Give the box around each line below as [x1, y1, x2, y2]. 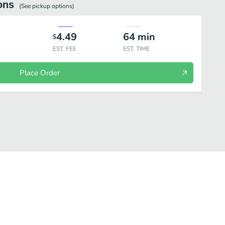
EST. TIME [123, 45, 150, 53]
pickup [32, 2, 50, 10]
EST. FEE [52, 45, 76, 53]
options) [50, 2, 74, 10]
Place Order [19, 68, 60, 78]
